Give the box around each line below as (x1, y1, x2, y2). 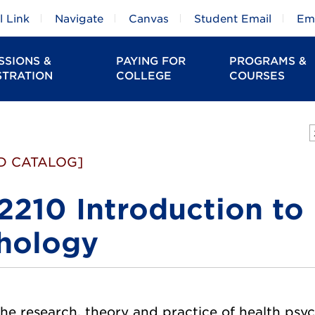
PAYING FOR (115, 55, 186, 67)
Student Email (194, 13, 271, 25)
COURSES (229, 70, 285, 82)
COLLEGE (115, 70, 172, 82)
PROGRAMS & (229, 55, 307, 67)
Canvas (129, 13, 169, 25)
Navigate (55, 13, 103, 25)
